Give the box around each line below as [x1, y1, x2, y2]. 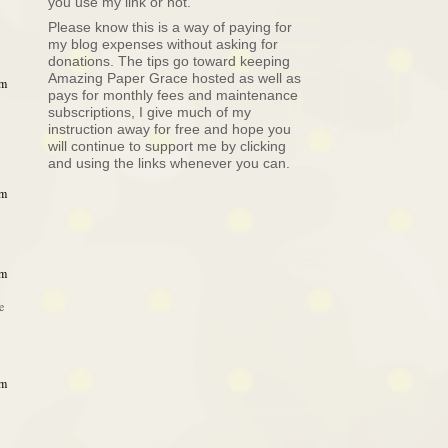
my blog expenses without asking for [48, 36, 278, 52]
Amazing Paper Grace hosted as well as [48, 70, 301, 86]
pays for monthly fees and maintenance [48, 87, 298, 103]
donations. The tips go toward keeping [48, 53, 290, 69]
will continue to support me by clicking [48, 138, 286, 154]
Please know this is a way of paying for [48, 19, 292, 35]
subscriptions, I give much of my [48, 104, 251, 120]
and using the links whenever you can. [48, 155, 290, 171]
